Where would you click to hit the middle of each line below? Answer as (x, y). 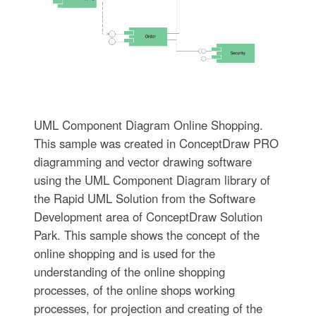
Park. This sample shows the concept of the (146, 235)
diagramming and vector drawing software (142, 162)
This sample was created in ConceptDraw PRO (156, 144)
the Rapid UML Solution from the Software (144, 199)
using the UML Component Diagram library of (152, 180)
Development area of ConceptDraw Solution (148, 217)
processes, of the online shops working (134, 290)
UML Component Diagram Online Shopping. (148, 125)
